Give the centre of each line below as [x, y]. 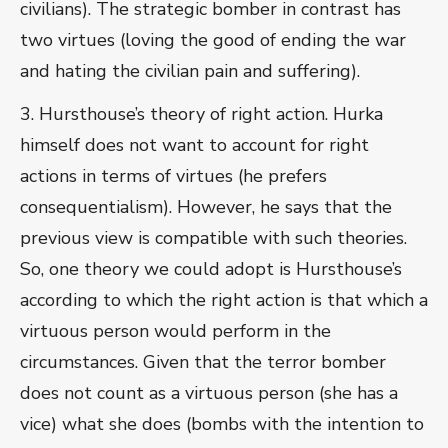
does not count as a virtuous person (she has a [209, 393]
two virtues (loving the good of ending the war [213, 40]
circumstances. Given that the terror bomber [203, 362]
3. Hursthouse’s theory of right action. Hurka [201, 114]
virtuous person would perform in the [175, 331]
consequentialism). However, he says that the [206, 207]
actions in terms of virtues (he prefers [173, 176]
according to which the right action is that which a [224, 300]
